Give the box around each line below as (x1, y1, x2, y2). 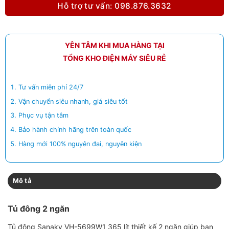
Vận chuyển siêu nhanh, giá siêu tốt (18, 97, 128, 105)
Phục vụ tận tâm (18, 111, 69, 120)
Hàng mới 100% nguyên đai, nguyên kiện (18, 140, 142, 148)
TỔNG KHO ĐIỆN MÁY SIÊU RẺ (63, 54, 166, 62)
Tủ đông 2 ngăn (8, 203, 70, 214)
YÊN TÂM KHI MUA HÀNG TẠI (64, 41, 165, 50)
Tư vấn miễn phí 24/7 (18, 83, 84, 91)
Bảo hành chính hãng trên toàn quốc (18, 126, 132, 134)
